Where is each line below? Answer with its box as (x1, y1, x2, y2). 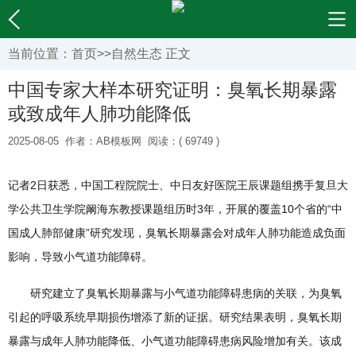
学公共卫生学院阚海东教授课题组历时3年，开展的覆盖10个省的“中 (8, 203, 342, 215)
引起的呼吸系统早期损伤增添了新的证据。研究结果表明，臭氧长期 (8, 311, 342, 323)
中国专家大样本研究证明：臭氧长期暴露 (8, 79, 337, 100)
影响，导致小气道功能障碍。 (8, 250, 153, 263)
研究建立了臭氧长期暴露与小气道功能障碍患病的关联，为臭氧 (8, 287, 342, 300)
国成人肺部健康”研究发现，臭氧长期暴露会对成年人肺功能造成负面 (8, 226, 346, 239)
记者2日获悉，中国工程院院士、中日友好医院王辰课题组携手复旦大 (8, 179, 348, 192)
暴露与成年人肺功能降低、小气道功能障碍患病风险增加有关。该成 (8, 335, 342, 347)
